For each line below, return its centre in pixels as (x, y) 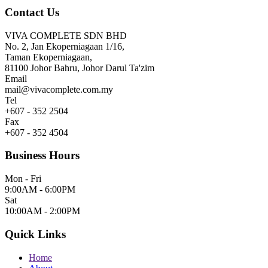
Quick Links (35, 234)
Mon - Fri (23, 179)
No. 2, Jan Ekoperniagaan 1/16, (65, 46)
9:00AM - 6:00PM (40, 190)
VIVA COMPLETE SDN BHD (66, 35)
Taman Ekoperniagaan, (48, 57)
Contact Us (32, 12)
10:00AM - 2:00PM (42, 211)
